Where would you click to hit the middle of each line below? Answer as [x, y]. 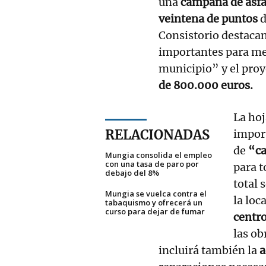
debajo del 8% [132, 172]
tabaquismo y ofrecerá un [154, 202]
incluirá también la [209, 250]
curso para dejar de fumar [155, 211]
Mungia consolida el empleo [159, 155]
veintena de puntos [208, 18]
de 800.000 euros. [206, 85]
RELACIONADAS [157, 134]
